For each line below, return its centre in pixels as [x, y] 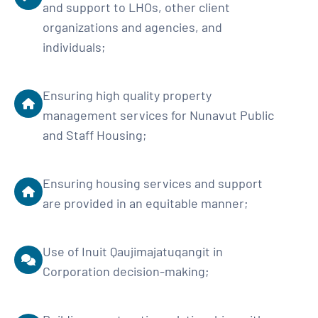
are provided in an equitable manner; [146, 203]
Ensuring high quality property [127, 95]
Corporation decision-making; [126, 271]
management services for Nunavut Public [158, 115]
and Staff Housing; [95, 135]
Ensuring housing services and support [153, 183]
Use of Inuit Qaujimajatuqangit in [133, 251]
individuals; [74, 47]
